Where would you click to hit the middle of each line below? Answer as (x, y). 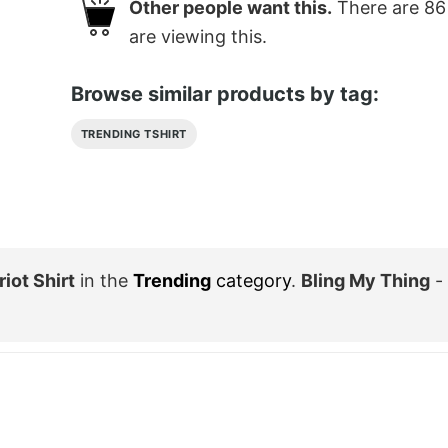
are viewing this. (197, 37)
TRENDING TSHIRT (133, 133)
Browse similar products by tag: (224, 93)
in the (104, 280)
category (251, 280)
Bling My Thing (365, 280)
